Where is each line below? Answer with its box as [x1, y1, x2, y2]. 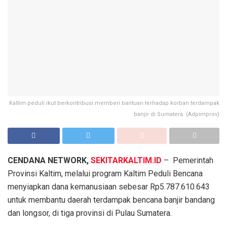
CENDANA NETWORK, [8, 156, 91, 166]
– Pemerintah [162, 156, 213, 166]
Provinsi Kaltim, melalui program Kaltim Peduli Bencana [8, 169, 203, 179]
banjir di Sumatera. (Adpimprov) [134, 111, 219, 118]
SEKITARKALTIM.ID [91, 156, 162, 166]
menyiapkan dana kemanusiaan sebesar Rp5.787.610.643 [8, 182, 210, 192]
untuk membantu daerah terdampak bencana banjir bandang [8, 195, 215, 205]
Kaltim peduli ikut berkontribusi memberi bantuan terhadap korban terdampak [9, 100, 219, 107]
